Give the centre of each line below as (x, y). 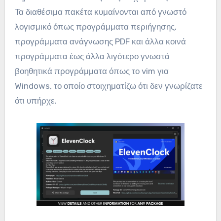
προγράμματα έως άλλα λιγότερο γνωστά (92, 56)
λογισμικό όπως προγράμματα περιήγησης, (95, 27)
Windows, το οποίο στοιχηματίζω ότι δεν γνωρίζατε (109, 86)
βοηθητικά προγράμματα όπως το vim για (92, 71)
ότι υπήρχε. (36, 101)
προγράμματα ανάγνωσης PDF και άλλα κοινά (100, 42)
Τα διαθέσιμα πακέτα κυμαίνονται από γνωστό (100, 12)
